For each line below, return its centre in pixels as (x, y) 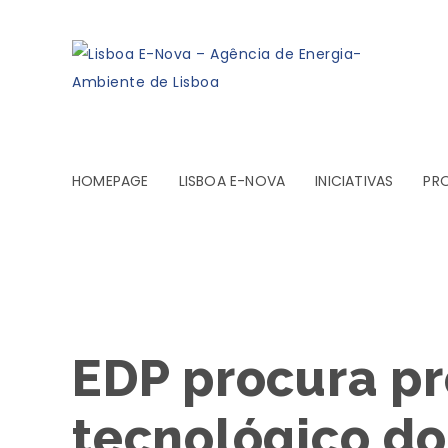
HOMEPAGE (110, 181)
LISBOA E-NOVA (232, 181)
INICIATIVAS (354, 181)
